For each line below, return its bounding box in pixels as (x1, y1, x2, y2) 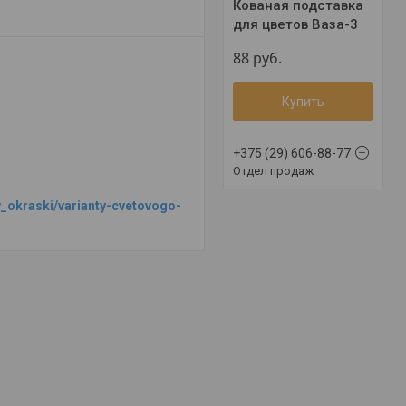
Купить (282, 93, 325, 109)
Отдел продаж (233, 163, 314, 178)
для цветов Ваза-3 (233, 15, 359, 33)
